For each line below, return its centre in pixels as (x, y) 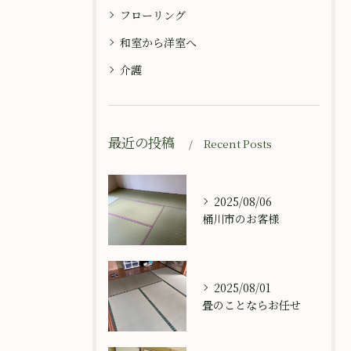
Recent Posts (238, 143)
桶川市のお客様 (241, 219)
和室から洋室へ (158, 42)
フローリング (153, 15)
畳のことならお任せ (251, 305)
